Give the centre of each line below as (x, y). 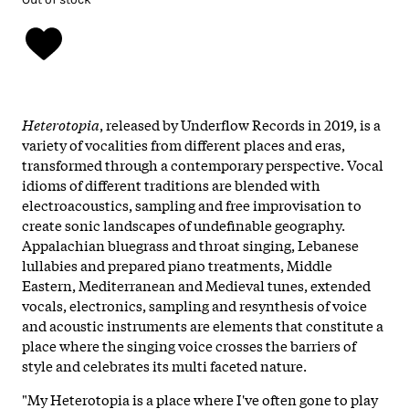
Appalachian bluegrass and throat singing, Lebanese (190, 244)
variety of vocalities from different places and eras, (184, 144)
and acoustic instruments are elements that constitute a (203, 325)
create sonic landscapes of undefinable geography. (184, 224)
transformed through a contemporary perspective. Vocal (203, 164)
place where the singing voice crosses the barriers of (189, 345)
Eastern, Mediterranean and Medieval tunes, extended (196, 284)
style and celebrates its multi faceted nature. (164, 365)
